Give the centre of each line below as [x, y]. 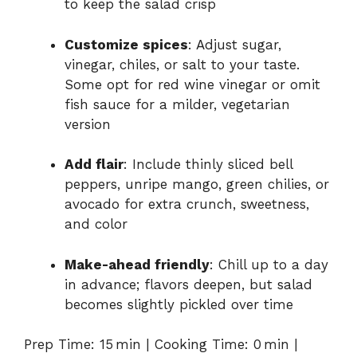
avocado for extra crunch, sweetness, [187, 204]
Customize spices [126, 44]
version [88, 124]
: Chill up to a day [269, 264]
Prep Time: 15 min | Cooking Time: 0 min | [161, 345]
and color [96, 224]
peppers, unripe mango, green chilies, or [197, 184]
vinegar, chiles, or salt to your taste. [182, 64]
